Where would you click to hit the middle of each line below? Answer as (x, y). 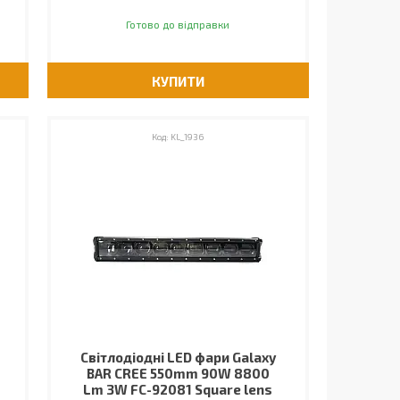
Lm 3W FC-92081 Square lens (178, 389)
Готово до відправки (178, 24)
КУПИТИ (178, 81)
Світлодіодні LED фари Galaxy (178, 357)
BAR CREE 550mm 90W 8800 (178, 373)
